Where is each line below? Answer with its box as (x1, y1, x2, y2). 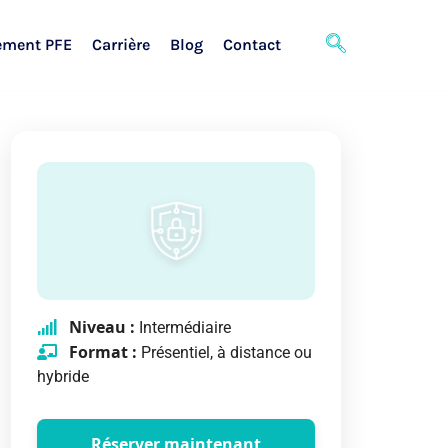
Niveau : (68, 316, 135, 339)
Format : (68, 341, 137, 364)
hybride (36, 367, 89, 387)
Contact (222, 35, 281, 54)
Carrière (91, 35, 150, 54)
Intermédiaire (134, 318, 231, 338)
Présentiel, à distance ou (136, 343, 312, 363)
